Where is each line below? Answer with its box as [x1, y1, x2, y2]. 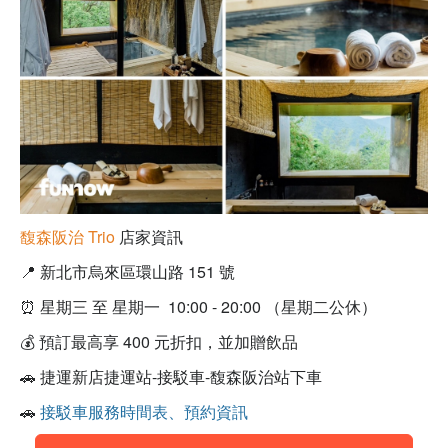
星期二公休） [281, 295, 377, 319]
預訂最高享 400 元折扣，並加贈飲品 [39, 330, 298, 354]
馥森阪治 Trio [20, 225, 119, 249]
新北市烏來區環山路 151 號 [40, 260, 235, 284]
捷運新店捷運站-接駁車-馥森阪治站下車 [40, 365, 322, 389]
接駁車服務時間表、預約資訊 [40, 400, 248, 424]
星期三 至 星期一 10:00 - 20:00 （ [40, 295, 281, 319]
